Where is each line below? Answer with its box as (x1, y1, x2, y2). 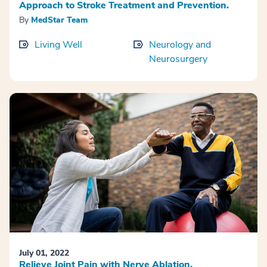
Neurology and (149, 38, 211, 51)
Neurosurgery (149, 52, 207, 66)
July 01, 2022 (19, 247, 69, 259)
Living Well (35, 38, 82, 51)
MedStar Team (31, 14, 88, 26)
